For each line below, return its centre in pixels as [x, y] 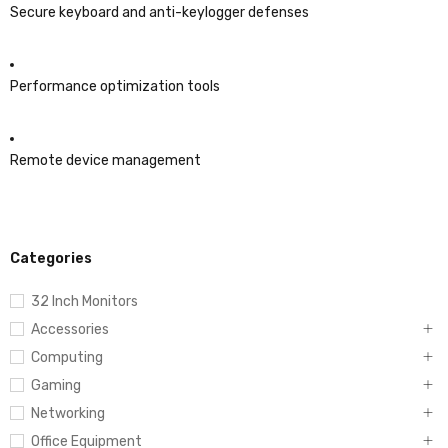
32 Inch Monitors [84, 301]
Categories [51, 258]
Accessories [70, 329]
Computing [67, 357]
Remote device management [105, 160]
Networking [68, 413]
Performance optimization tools [115, 86]
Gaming [56, 385]
